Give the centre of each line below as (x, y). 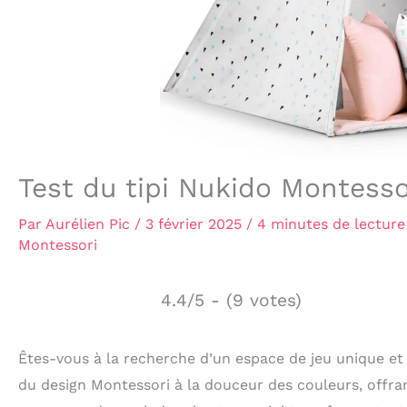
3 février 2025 (196, 224)
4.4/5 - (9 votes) (231, 300)
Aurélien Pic (90, 224)
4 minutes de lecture (331, 224)
